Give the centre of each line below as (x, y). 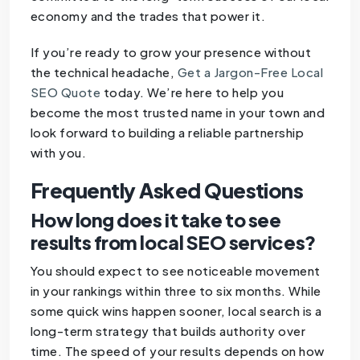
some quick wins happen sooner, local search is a (176, 310)
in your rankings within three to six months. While (176, 290)
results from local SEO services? (173, 242)
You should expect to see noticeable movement (175, 270)
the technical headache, (104, 72)
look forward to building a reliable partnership (167, 132)
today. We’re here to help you (192, 92)
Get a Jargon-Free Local (250, 72)
